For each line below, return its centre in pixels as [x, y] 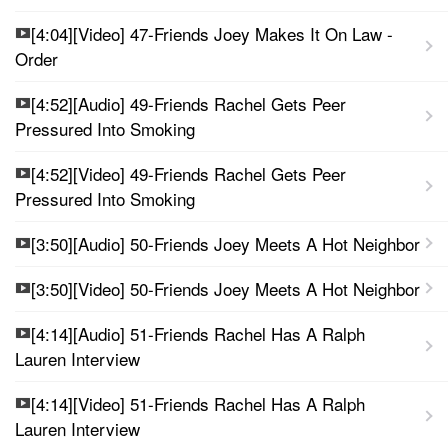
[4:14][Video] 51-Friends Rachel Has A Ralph [198, 403]
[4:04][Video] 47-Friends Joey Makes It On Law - [212, 33]
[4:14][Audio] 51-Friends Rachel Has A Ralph [198, 333]
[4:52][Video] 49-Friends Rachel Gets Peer [188, 173]
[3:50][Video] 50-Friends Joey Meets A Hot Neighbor [225, 288]
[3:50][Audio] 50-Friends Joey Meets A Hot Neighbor [225, 243]
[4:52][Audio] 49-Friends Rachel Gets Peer [188, 103]
